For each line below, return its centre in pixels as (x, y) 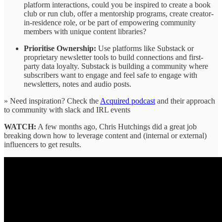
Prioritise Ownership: (60, 48)
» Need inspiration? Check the (52, 101)
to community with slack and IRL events (67, 110)
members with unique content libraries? (85, 31)
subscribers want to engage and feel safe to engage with (111, 75)
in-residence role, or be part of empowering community (110, 22)
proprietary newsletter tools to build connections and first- (113, 57)
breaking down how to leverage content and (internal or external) (105, 135)
